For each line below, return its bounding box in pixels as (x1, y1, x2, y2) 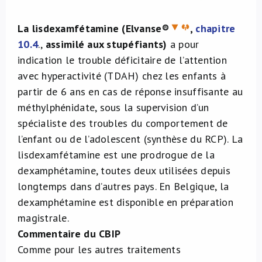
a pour (170, 37, 199, 51)
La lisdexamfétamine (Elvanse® (18, 22, 169, 35)
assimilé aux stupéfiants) (45, 37, 170, 51)
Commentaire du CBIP (18, 227, 121, 240)
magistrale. (18, 211, 69, 225)
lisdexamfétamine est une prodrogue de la (18, 148, 215, 161)
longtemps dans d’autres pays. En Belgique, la (18, 180, 229, 193)
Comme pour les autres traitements (18, 243, 181, 256)
